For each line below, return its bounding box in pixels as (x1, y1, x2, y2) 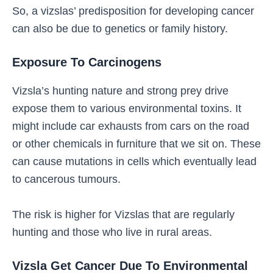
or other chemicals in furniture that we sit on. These (12, 136, 261, 150)
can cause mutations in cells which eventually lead (12, 154, 257, 168)
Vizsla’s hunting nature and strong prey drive (12, 83, 229, 97)
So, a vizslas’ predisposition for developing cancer (12, 4, 254, 17)
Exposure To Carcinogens (12, 55, 161, 69)
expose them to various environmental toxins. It (12, 101, 241, 115)
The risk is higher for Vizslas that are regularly (12, 208, 235, 221)
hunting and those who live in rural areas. (12, 225, 212, 239)
